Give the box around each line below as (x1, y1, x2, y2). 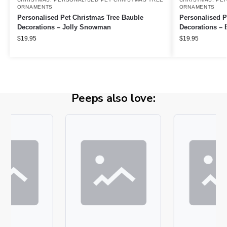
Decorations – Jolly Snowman (17, 23, 111, 31)
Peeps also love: (71, 91, 156, 106)
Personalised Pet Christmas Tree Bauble (17, 14, 143, 22)
